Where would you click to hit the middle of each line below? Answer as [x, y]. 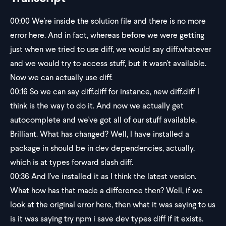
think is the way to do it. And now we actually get [97, 106]
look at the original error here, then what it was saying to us [113, 205]
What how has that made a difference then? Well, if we [106, 190]
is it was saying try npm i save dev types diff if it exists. [107, 219]
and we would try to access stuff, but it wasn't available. [108, 63]
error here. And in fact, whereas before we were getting [107, 35]
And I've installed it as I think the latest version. [113, 176]
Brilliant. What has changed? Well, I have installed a [100, 134]
